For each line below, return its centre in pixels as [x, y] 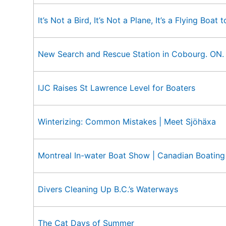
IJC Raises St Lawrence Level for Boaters [117, 88]
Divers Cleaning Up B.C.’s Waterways [108, 189]
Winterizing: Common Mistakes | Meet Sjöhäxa [127, 122]
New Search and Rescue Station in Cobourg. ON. [131, 54]
